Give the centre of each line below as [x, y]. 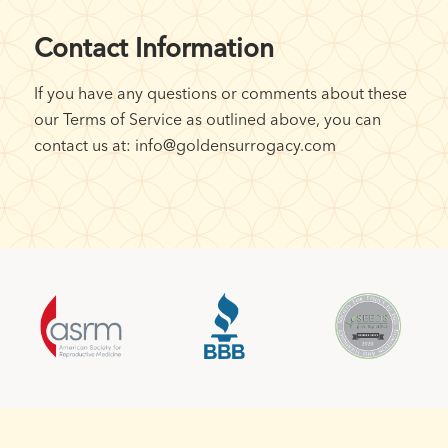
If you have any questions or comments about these [220, 92]
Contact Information [153, 47]
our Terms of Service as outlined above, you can [207, 118]
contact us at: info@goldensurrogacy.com [184, 144]
